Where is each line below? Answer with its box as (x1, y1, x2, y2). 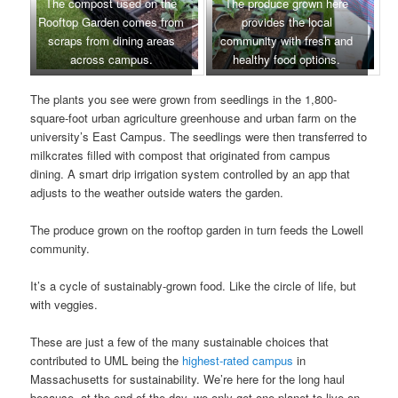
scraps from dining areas (47, 31, 175, 49)
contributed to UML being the (30, 352, 183, 370)
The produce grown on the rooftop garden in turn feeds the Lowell (30, 220, 364, 238)
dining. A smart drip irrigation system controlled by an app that (30, 164, 351, 182)
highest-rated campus (182, 352, 294, 370)
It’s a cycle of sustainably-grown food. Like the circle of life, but (30, 276, 357, 294)
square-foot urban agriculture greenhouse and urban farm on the (30, 108, 357, 126)
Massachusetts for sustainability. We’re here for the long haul (30, 370, 346, 388)
